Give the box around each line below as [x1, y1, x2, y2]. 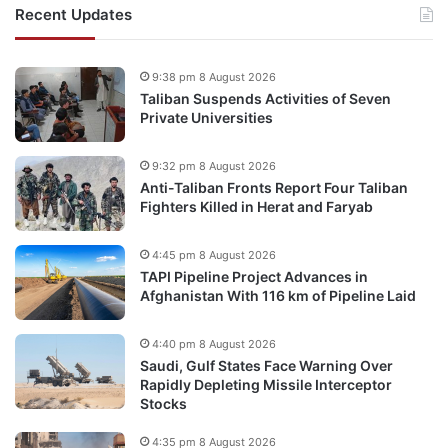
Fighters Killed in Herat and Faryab [140, 197, 373, 215]
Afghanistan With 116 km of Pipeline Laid [140, 286, 416, 304]
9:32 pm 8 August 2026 [152, 158, 276, 173]
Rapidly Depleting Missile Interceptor [140, 375, 392, 393]
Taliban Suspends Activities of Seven [140, 89, 391, 107]
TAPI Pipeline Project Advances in [140, 267, 368, 285]
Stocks [140, 394, 187, 412]
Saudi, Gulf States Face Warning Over [140, 356, 393, 374]
